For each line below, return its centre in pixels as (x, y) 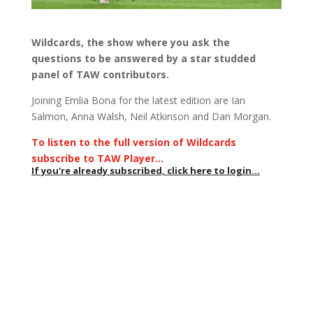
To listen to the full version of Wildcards (133, 142)
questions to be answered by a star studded (143, 58)
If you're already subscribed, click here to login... (145, 170)
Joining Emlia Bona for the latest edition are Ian (138, 100)
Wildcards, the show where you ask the (130, 42)
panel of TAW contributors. (100, 74)
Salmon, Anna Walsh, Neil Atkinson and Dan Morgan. (151, 116)
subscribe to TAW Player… (97, 158)
